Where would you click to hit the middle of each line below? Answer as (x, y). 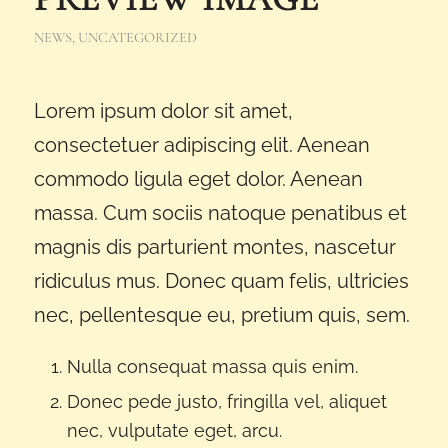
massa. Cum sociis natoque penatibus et (220, 212)
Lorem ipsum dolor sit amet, (163, 110)
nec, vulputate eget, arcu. (174, 430)
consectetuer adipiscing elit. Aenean (201, 144)
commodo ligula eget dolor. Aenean (198, 178)
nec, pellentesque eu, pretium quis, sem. (221, 314)
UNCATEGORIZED (137, 37)
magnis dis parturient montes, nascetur (214, 246)
